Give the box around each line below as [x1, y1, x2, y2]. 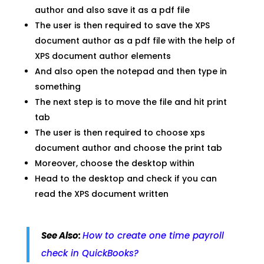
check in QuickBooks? [41, 247, 138, 260]
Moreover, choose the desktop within [34, 157, 194, 170]
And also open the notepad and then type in [34, 65, 227, 78]
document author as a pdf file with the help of [34, 35, 235, 47]
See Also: [41, 229, 82, 242]
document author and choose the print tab [34, 142, 222, 154]
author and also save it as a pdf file [34, 4, 190, 16]
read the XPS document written [34, 188, 169, 200]
